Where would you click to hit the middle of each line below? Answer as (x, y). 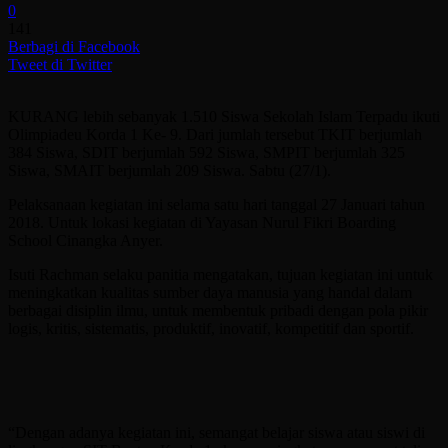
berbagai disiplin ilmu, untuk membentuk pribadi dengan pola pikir (218, 310)
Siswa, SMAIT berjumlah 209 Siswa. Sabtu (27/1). (169, 170)
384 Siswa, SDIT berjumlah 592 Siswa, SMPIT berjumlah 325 (206, 152)
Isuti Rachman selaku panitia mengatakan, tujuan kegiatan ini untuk (220, 274)
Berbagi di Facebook (74, 46)
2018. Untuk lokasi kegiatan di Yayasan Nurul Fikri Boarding (202, 222)
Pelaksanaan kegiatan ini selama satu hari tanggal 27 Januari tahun (216, 204)
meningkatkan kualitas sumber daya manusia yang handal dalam (210, 292)
